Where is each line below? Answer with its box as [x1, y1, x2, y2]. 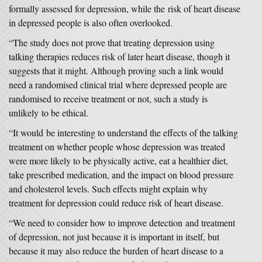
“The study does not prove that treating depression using [9, 36, 215, 49]
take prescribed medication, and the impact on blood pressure [9, 168, 233, 181]
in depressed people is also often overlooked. [9, 16, 173, 29]
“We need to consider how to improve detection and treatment [9, 216, 235, 229]
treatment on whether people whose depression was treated [9, 140, 225, 153]
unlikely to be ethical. [9, 106, 88, 119]
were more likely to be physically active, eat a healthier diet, [9, 154, 228, 167]
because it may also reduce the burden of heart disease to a [9, 244, 223, 257]
